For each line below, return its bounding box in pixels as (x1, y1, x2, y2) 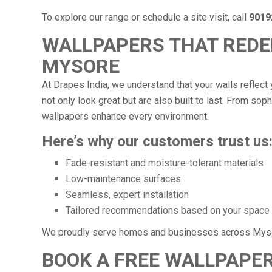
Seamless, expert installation (66, 188, 189, 200)
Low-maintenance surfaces (66, 172, 182, 185)
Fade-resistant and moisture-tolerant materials (66, 157, 264, 169)
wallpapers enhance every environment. (41, 110, 209, 122)
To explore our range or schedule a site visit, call (41, 11, 249, 23)
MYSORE (41, 54, 120, 78)
